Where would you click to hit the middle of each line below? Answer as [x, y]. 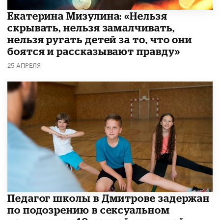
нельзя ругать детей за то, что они [100, 40]
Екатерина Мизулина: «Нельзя [87, 16]
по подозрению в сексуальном [89, 209]
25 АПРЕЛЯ [24, 65]
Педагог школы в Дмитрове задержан [109, 198]
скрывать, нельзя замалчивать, [91, 28]
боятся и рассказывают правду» [94, 51]
